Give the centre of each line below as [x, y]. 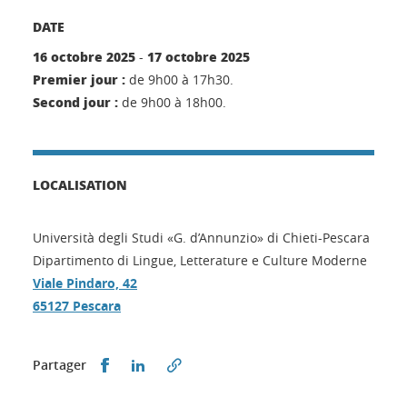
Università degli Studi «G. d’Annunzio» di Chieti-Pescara [201, 238]
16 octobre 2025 [84, 57]
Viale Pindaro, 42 [85, 283]
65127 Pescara [77, 306]
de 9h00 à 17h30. [179, 80]
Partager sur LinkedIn [216, 364]
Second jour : [75, 102]
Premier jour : [79, 79]
